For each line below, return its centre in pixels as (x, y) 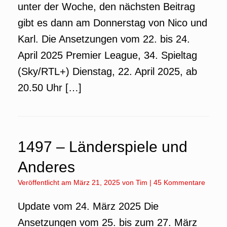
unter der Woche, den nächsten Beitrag (106, 7)
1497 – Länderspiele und (103, 147)
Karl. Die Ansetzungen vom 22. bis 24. (104, 39)
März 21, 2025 (97, 182)
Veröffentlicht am (48, 182)
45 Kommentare (179, 182)
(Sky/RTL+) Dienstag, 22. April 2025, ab (107, 71)
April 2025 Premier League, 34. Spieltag (107, 55)
